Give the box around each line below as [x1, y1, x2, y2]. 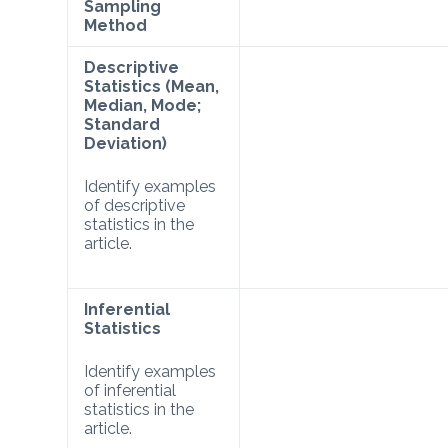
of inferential [84, 380, 177, 400]
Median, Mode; [84, 95, 202, 115]
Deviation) [84, 133, 168, 153]
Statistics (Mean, [84, 76, 220, 96]
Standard [84, 114, 161, 134]
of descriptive [84, 195, 186, 215]
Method [84, 15, 148, 35]
